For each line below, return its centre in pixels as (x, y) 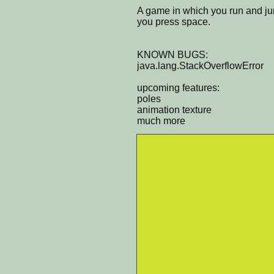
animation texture (174, 109)
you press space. (174, 21)
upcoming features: (178, 87)
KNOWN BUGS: (172, 54)
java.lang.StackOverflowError (200, 65)
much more (161, 120)
